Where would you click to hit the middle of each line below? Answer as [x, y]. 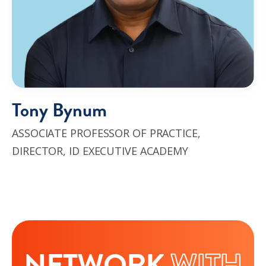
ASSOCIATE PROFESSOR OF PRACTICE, [106, 133]
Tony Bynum [59, 110]
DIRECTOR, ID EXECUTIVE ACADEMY [100, 151]
